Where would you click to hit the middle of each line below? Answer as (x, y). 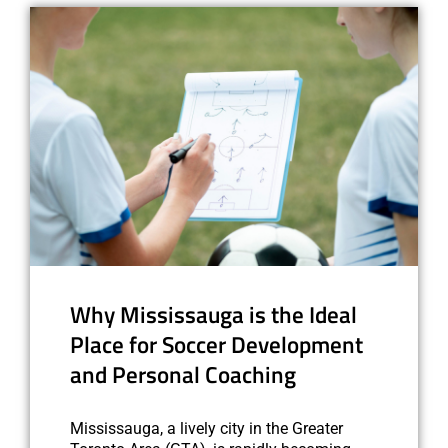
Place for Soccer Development (216, 344)
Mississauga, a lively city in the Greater (206, 428)
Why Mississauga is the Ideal (213, 314)
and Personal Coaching (183, 374)
